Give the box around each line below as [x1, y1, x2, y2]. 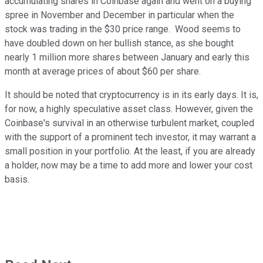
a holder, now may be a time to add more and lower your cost [5, 160, 252, 171]
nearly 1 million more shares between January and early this [5, 52, 249, 63]
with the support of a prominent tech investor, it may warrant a [5, 131, 256, 143]
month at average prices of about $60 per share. [5, 66, 201, 77]
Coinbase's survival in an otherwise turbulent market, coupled [5, 117, 254, 129]
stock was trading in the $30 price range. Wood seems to [5, 23, 241, 35]
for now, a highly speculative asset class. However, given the [5, 103, 253, 115]
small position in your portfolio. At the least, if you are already [5, 146, 255, 157]
